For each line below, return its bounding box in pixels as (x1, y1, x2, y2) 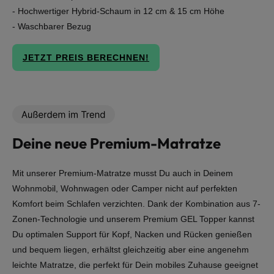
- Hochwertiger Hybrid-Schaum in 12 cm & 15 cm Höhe (12, 6, 224, 17)
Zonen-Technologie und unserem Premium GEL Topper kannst (12, 214, 254, 224)
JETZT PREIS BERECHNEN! (23, 53, 149, 63)
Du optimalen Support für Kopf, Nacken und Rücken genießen (12, 229, 252, 240)
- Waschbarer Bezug (12, 21, 91, 32)
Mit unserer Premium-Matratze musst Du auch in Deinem (12, 168, 233, 179)
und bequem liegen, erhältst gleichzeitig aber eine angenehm (12, 245, 249, 255)
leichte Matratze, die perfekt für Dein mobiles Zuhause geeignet (12, 260, 258, 270)
